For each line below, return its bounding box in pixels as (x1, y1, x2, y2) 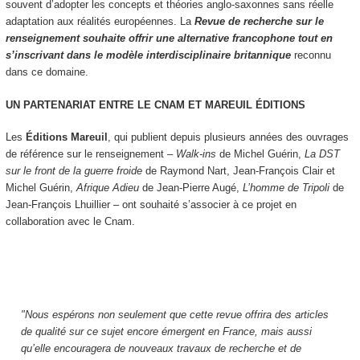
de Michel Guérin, (215, 148, 305, 161)
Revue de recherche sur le (194, 15, 324, 28)
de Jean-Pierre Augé (141, 182, 236, 194)
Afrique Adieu (76, 182, 139, 194)
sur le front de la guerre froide (5, 165, 145, 178)
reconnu (290, 49, 331, 62)
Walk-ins (175, 148, 216, 161)
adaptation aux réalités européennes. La (5, 15, 194, 28)
